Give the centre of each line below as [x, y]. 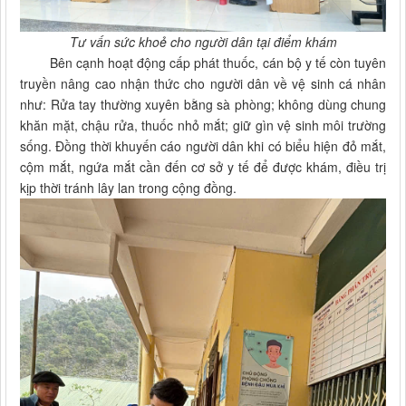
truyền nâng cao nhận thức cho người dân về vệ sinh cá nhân [203, 84]
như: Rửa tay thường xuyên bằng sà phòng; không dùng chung [203, 105]
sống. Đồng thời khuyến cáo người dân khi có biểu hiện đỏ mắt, [203, 146]
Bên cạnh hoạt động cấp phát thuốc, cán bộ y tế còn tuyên [203, 63]
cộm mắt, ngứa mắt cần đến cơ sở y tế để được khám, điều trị [203, 167]
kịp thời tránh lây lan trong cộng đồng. [128, 188]
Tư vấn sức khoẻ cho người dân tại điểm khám [203, 42]
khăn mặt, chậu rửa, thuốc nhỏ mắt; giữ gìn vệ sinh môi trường [203, 126]
